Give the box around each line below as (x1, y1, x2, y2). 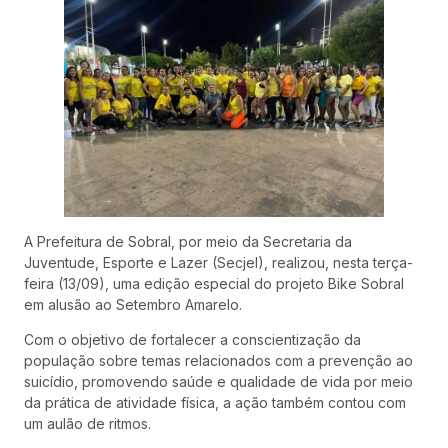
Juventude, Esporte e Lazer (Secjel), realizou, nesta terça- (24, 254, 413, 271)
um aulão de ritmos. (24, 415, 151, 433)
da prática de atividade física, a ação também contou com (24, 394, 406, 412)
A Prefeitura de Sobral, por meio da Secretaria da (24, 233, 352, 250)
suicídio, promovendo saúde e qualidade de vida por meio (24, 373, 413, 391)
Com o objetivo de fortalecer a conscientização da (24, 331, 361, 349)
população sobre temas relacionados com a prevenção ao (24, 352, 413, 370)
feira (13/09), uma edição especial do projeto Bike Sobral (24, 275, 404, 292)
